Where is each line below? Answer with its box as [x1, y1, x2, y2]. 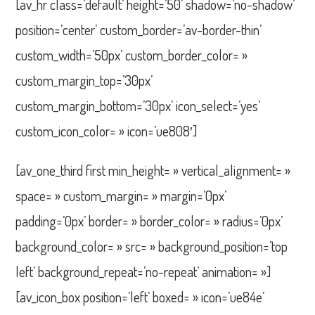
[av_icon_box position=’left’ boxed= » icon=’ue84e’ [15, 287, 265, 306]
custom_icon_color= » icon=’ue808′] [15, 121, 198, 140]
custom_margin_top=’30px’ [15, 70, 153, 89]
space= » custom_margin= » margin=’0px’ [15, 186, 227, 205]
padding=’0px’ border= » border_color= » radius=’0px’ [15, 211, 283, 230]
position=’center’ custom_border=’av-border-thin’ [15, 20, 262, 39]
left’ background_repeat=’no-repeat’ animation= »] [15, 262, 271, 281]
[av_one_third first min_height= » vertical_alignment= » [15, 160, 291, 179]
